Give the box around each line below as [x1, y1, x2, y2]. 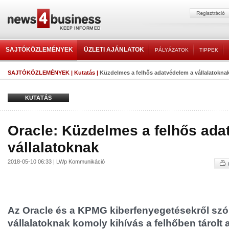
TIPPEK [199, 47, 218, 53]
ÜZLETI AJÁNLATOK [84, 46, 144, 53]
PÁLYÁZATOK [155, 47, 189, 53]
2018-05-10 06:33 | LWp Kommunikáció [8, 158, 105, 165]
